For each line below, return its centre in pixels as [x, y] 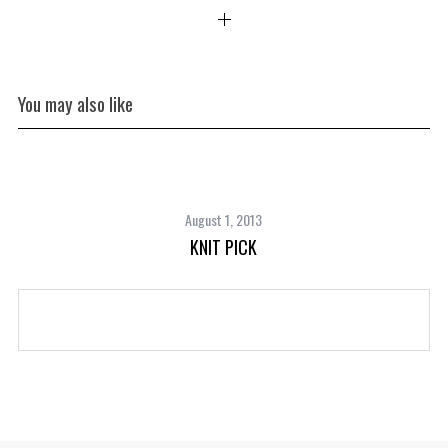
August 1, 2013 [224, 219]
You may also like [75, 103]
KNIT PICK [224, 247]
